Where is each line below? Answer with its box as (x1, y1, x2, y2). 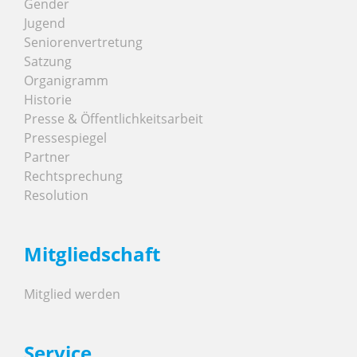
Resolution (24, 186, 88, 204)
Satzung (24, 52, 72, 70)
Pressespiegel (24, 128, 107, 147)
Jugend (24, 14, 65, 32)
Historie (24, 90, 72, 108)
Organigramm (24, 71, 108, 89)
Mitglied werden (24, 284, 120, 303)
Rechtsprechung (24, 167, 123, 185)
